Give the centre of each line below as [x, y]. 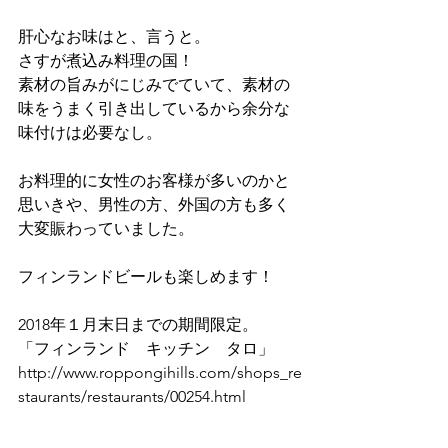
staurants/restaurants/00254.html [132, 397]
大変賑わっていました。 [106, 229]
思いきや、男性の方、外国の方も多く [154, 205]
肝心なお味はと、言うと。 [114, 37]
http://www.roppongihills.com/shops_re [160, 373]
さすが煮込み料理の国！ [106, 61]
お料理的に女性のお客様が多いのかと [154, 181]
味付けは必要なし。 [90, 133]
